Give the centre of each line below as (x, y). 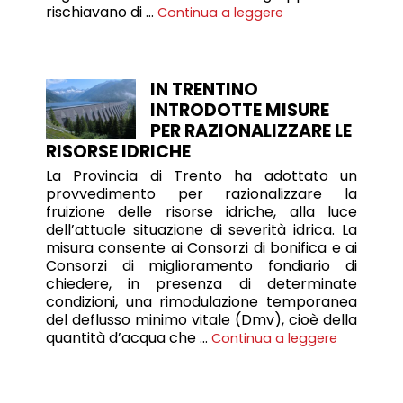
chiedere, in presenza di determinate (201, 283)
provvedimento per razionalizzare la (201, 193)
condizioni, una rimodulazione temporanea (201, 301)
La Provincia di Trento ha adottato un (201, 175)
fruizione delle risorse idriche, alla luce (201, 211)
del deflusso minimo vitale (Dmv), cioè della (201, 319)
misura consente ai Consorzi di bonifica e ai (201, 247)
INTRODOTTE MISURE (239, 111)
